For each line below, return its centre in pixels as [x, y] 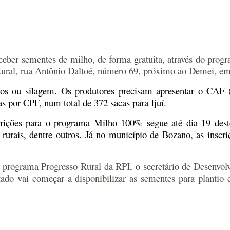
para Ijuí [148, 102]
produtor [91, 91]
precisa [130, 91]
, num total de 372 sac [81, 102]
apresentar [177, 91]
